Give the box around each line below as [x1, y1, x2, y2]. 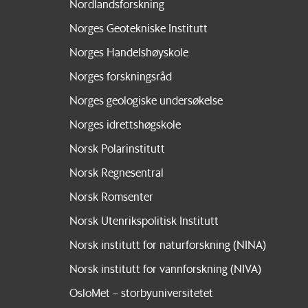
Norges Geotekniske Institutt [69, 21, 208, 35]
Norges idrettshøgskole [69, 116, 181, 131]
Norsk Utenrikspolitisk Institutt [69, 212, 219, 228]
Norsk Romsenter [69, 188, 153, 203]
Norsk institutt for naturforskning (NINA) [69, 236, 266, 252]
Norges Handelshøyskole [69, 44, 188, 59]
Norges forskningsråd [69, 68, 172, 83]
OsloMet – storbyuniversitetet [69, 285, 213, 300]
